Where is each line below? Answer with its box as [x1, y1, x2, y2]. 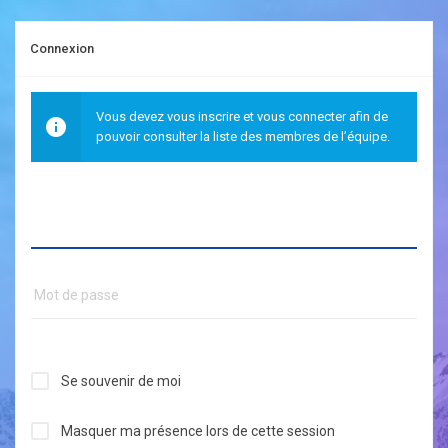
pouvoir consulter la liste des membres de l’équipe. [96, 128, 390, 144]
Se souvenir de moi [61, 372, 181, 389]
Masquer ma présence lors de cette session [61, 422, 335, 439]
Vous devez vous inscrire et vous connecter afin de [96, 108, 388, 124]
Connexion [30, 40, 94, 56]
